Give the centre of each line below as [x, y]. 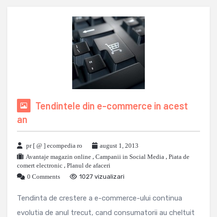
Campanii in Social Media [130, 157]
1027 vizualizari [102, 177]
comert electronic [40, 166]
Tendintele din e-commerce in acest [112, 106]
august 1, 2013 [119, 146]
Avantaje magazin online [58, 157]
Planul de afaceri [89, 166]
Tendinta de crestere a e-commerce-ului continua [100, 198]
